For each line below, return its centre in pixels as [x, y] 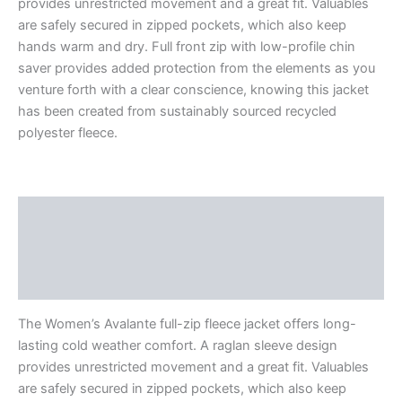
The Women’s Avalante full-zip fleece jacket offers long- [187, 323]
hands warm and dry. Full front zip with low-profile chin [187, 47]
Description [56, 213]
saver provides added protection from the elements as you [197, 69]
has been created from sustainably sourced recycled [177, 112]
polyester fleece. [68, 133]
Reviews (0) [57, 283]
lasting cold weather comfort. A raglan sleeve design [178, 345]
